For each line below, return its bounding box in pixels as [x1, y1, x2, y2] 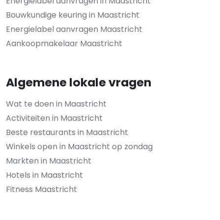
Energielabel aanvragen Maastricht [6, 24, 142, 35]
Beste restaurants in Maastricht [6, 127, 128, 138]
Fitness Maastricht [6, 184, 77, 195]
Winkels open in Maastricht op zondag [6, 141, 153, 153]
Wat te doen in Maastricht [6, 98, 107, 110]
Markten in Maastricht [6, 155, 91, 167]
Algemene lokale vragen [6, 74, 151, 91]
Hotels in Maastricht [6, 169, 83, 181]
